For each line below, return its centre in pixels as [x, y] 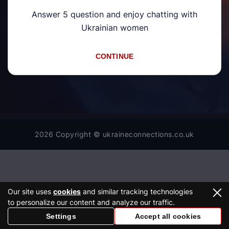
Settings [61, 216]
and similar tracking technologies [137, 191]
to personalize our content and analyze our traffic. [91, 202]
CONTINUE [114, 56]
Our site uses [30, 191]
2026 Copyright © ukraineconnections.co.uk [114, 134]
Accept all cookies [168, 216]
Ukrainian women [114, 28]
